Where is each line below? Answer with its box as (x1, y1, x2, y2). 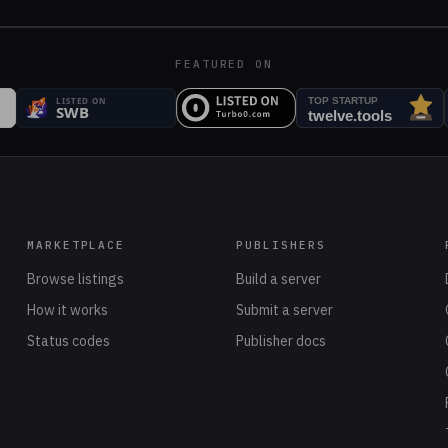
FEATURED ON (174, 57, 274, 71)
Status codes (26, 332, 110, 350)
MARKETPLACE (26, 238, 126, 252)
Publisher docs (235, 332, 326, 350)
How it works (26, 301, 108, 319)
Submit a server (235, 301, 333, 319)
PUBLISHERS (235, 238, 326, 252)
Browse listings (26, 270, 124, 288)
